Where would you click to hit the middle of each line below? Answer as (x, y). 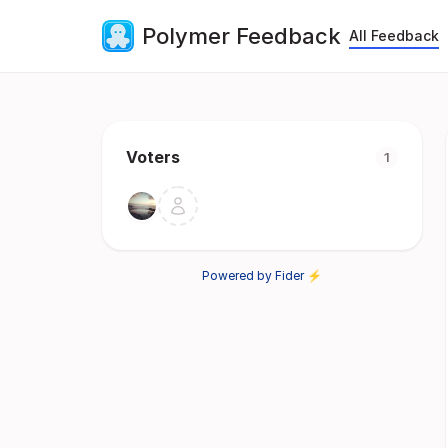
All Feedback (394, 35)
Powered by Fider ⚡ (262, 275)
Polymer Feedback (241, 35)
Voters (153, 157)
